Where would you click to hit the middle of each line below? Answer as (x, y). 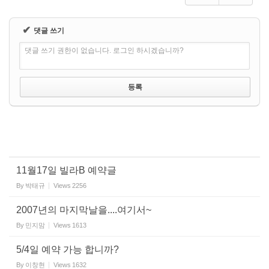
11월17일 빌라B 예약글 (66, 170)
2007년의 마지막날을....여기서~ (84, 210)
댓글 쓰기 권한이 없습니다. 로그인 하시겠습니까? (104, 50)
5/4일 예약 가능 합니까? (68, 249)
